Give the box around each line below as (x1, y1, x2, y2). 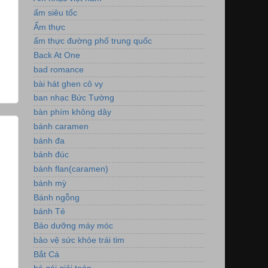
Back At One (33, 51, 80, 60)
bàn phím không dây (33, 108, 111, 117)
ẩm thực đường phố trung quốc (33, 36, 152, 46)
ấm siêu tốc (33, 8, 77, 17)
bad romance (33, 65, 84, 74)
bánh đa (33, 136, 65, 145)
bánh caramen (33, 121, 89, 131)
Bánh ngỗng (33, 193, 80, 202)
